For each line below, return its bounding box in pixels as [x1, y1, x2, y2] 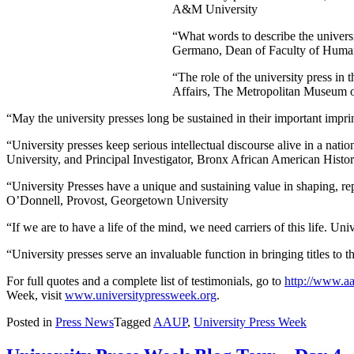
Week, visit [6, 288, 65, 302]
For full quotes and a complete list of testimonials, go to [6, 273, 284, 288]
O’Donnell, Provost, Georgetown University [6, 193, 228, 207]
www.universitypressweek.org [65, 288, 217, 302]
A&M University [172, 2, 258, 16]
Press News [55, 314, 114, 329]
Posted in [6, 314, 55, 329]
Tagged [114, 314, 153, 329]
